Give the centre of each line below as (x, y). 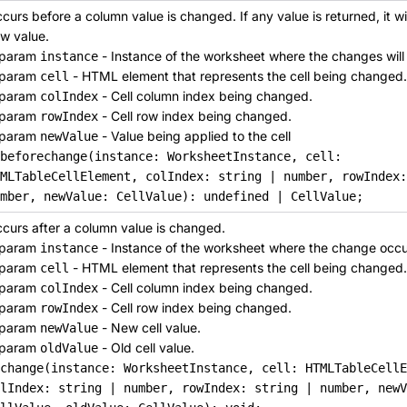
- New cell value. (149, 328)
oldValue (69, 348)
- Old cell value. (146, 347)
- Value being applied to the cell (194, 136)
